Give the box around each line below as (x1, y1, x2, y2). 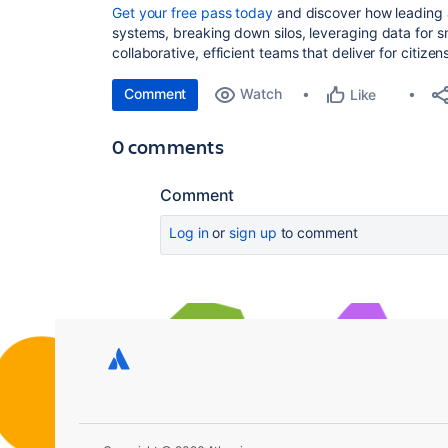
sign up (229, 224, 277, 241)
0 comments (112, 133, 224, 160)
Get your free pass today (112, 4, 273, 21)
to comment (276, 224, 358, 241)
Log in (169, 224, 209, 241)
